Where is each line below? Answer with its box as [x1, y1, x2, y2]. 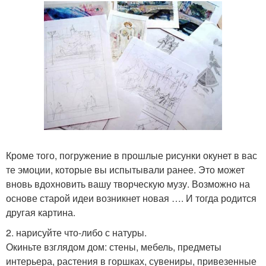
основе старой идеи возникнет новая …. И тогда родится [6, 191, 256, 205]
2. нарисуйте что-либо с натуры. [6, 225, 147, 239]
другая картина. [6, 205, 75, 219]
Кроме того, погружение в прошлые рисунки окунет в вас [6, 148, 257, 162]
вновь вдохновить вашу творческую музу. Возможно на [6, 176, 250, 191]
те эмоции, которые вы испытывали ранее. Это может [6, 162, 245, 176]
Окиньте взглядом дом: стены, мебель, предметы [6, 239, 221, 254]
